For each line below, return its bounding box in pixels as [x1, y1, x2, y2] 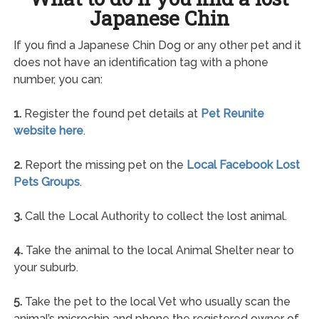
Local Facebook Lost [186, 157, 300, 172]
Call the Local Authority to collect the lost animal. [21, 209, 287, 223]
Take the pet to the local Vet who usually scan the [21, 294, 291, 308]
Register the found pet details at [21, 106, 201, 120]
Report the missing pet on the [21, 157, 187, 172]
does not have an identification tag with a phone [13, 55, 268, 69]
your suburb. [13, 260, 78, 274]
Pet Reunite [200, 106, 264, 120]
